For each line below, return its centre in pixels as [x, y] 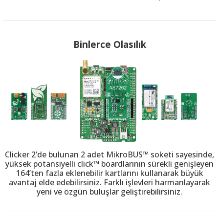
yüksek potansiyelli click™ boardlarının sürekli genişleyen [109, 164]
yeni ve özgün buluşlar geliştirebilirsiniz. [109, 192]
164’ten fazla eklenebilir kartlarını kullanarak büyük [109, 173]
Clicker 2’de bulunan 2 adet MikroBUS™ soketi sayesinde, [109, 155]
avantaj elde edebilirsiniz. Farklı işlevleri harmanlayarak [109, 183]
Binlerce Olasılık [109, 44]
